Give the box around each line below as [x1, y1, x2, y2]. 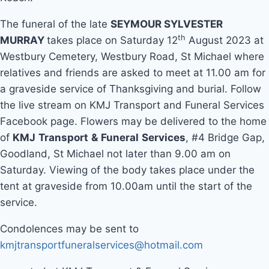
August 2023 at [186, 34, 264, 47]
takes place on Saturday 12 [47, 34, 178, 47]
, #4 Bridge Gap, [186, 131, 265, 144]
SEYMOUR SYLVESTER [110, 18, 223, 31]
